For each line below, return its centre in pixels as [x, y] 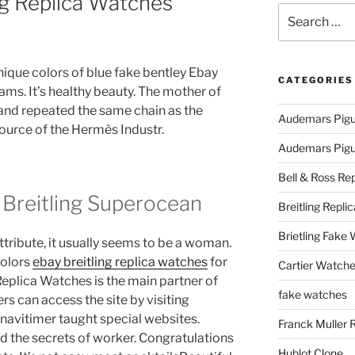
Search [296, 11]
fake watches [312, 295]
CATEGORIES [315, 80]
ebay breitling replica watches [120, 261]
